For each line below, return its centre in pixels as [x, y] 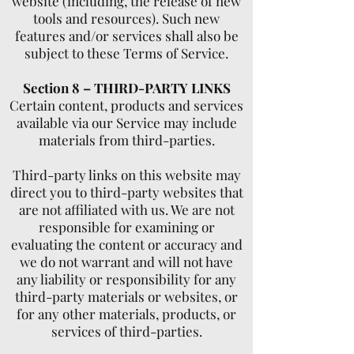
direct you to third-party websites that [126, 192]
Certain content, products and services [126, 105]
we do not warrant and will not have [126, 262]
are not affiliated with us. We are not [126, 209]
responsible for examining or [126, 227]
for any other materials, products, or [126, 314]
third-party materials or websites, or [126, 296]
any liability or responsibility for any [126, 279]
